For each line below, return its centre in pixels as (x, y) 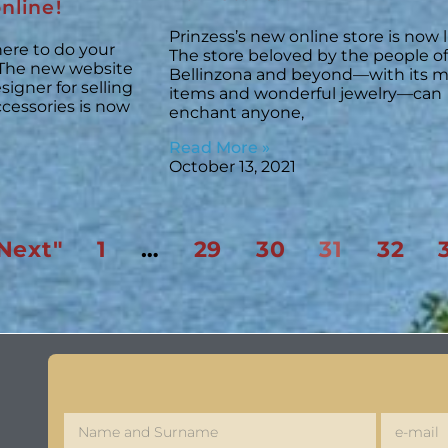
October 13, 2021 (232, 166)
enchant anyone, (236, 112)
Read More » (219, 147)
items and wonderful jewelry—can (305, 93)
